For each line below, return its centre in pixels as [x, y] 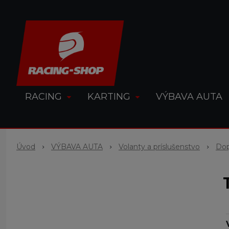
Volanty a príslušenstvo [159, 147]
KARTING [109, 97]
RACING [43, 97]
